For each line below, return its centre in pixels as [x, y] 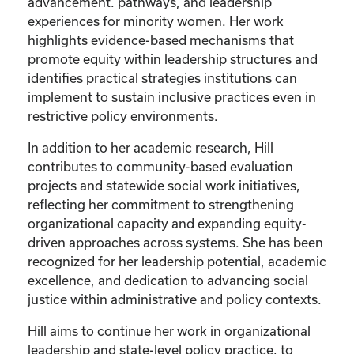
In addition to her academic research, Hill [151, 147]
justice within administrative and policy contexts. [175, 299]
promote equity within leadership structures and [173, 58]
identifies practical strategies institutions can [162, 77]
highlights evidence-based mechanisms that [161, 40]
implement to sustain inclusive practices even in [172, 96]
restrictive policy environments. [123, 115]
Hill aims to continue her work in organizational [169, 330]
